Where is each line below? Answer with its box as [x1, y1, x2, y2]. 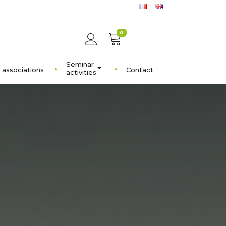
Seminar [66, 60, 94, 68]
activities [66, 68, 96, 76]
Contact [126, 66, 153, 74]
